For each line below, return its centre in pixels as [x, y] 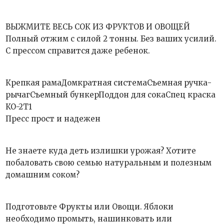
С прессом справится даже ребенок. [78, 51]
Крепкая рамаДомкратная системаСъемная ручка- [109, 83]
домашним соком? [43, 175]
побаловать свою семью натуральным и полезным [109, 163]
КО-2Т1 [19, 107]
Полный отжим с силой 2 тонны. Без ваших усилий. [111, 39]
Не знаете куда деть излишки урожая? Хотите [101, 151]
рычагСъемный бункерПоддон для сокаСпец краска [111, 95]
